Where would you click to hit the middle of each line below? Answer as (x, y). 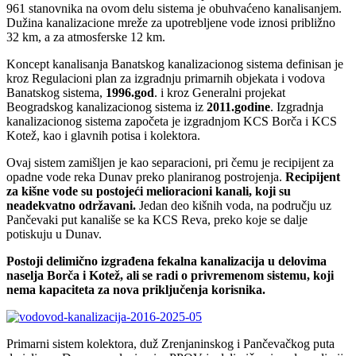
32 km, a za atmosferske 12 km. (86, 37)
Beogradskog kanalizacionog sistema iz (106, 106)
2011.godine (238, 106)
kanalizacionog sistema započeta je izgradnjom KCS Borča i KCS (172, 121)
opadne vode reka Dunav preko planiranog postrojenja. (146, 176)
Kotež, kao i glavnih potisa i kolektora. (103, 135)
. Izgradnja (297, 106)
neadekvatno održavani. (71, 205)
